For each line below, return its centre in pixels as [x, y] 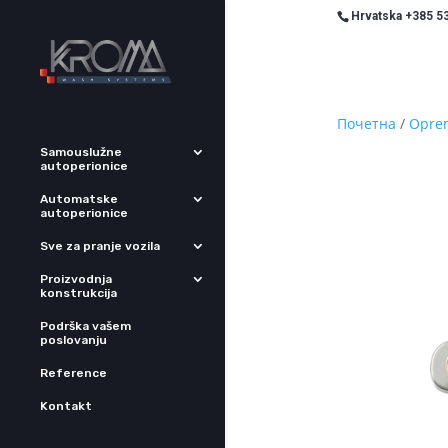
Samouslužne [81, 151]
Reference [73, 372]
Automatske [79, 198]
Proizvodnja [76, 278]
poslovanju [73, 339]
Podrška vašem [85, 325]
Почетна [366, 123]
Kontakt [66, 405]
